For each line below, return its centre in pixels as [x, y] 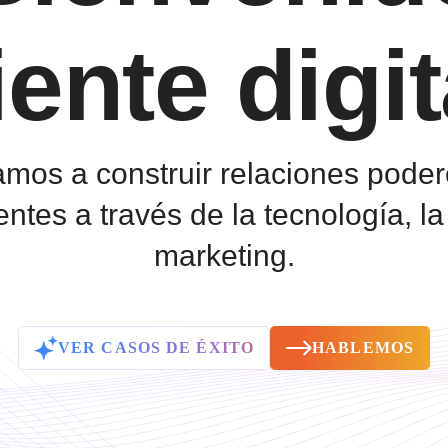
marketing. [224, 256]
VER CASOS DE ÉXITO [156, 348]
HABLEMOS [363, 348]
